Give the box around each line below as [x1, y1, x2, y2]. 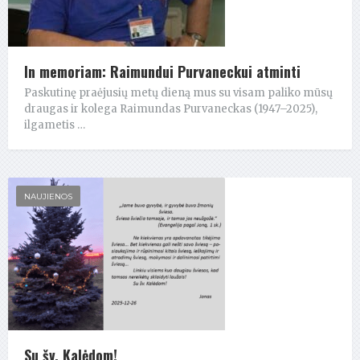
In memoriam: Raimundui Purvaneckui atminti [24, 60, 301, 82]
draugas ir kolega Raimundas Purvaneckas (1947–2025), [24, 101, 317, 116]
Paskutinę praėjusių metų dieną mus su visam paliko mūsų [24, 85, 333, 100]
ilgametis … [24, 117, 85, 132]
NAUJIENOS [24, 190, 72, 202]
